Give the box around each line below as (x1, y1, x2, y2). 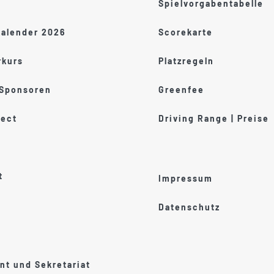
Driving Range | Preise (158, 113, 269, 124)
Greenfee (158, 84, 204, 95)
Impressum (158, 173, 213, 184)
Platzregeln (158, 56, 214, 67)
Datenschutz (158, 202, 220, 213)
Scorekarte (158, 27, 213, 38)
